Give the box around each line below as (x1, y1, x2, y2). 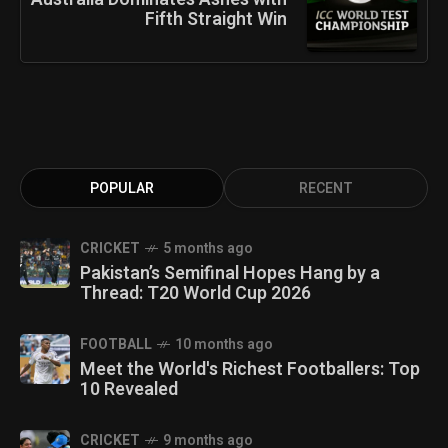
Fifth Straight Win (145, 5, 287, 33)
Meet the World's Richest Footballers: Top (80, 355, 420, 383)
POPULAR (90, 177, 154, 199)
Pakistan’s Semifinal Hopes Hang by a (80, 259, 380, 287)
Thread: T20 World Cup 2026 (80, 279, 311, 307)
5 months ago (163, 237, 253, 259)
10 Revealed (80, 375, 178, 403)
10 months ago (175, 333, 273, 355)
